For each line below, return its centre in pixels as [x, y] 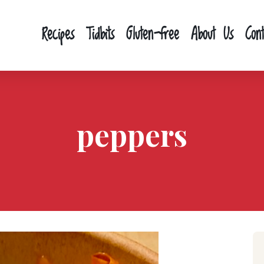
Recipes [58, 35]
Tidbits [100, 35]
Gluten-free [152, 35]
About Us [212, 35]
